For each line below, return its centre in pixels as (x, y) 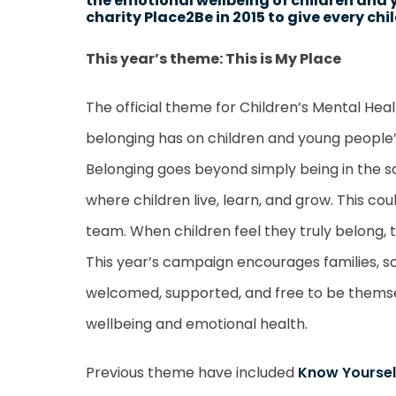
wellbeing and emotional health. (197, 324)
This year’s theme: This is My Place (213, 59)
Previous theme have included (192, 373)
